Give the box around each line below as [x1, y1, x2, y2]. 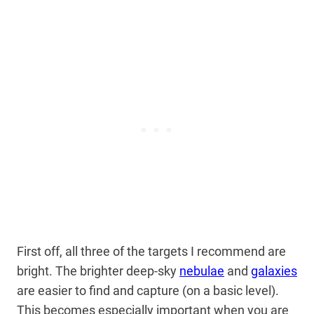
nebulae [179, 264, 224, 279]
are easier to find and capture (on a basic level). [17, 283, 279, 299]
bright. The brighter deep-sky [17, 264, 179, 279]
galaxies [251, 264, 297, 279]
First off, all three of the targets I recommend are [17, 244, 286, 259]
